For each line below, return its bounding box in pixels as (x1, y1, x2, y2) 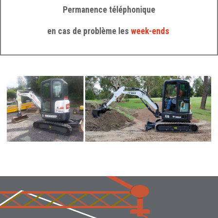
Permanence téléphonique (63, 4, 155, 15)
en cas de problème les (47, 26, 129, 36)
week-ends (130, 26, 169, 36)
